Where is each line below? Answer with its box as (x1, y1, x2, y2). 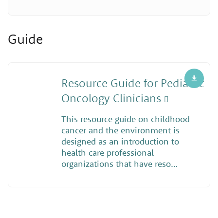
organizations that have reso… (61, 158, 178, 170)
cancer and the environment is (61, 125, 180, 136)
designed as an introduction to (61, 136, 179, 147)
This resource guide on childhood (61, 113, 190, 125)
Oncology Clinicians (61, 91, 164, 106)
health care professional (61, 147, 154, 159)
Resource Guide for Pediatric (61, 75, 204, 91)
